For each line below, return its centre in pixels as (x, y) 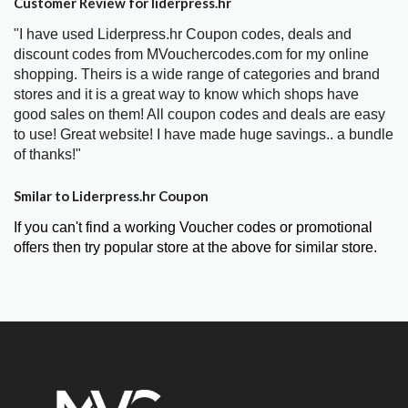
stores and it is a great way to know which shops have (186, 94)
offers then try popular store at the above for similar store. (195, 248)
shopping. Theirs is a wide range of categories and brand (197, 74)
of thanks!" (47, 154)
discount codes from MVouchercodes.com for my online (191, 54)
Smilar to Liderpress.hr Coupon (111, 196)
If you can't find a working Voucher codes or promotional (193, 228)
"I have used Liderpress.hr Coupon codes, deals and (183, 34)
